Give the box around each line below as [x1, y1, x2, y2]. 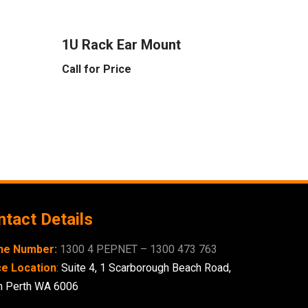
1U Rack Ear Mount [62, 36, 181, 53]
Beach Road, [171, 261, 231, 274]
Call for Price [62, 62, 132, 76]
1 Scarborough [99, 261, 172, 274]
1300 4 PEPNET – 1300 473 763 [59, 243, 217, 256]
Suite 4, [60, 261, 97, 274]
